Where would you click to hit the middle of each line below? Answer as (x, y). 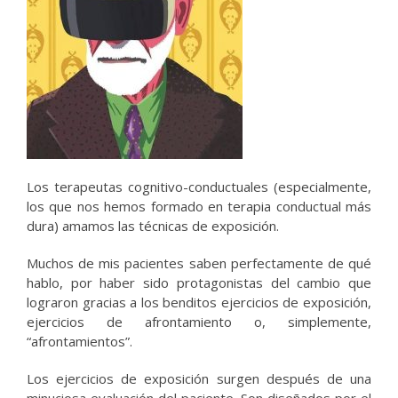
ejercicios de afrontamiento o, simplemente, (199, 321)
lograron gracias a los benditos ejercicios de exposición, (199, 302)
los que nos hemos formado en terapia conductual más (199, 206)
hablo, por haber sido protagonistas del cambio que (199, 282)
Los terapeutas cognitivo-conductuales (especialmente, (199, 186)
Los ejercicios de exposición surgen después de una (199, 378)
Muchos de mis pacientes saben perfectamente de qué (199, 263)
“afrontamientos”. (80, 341)
